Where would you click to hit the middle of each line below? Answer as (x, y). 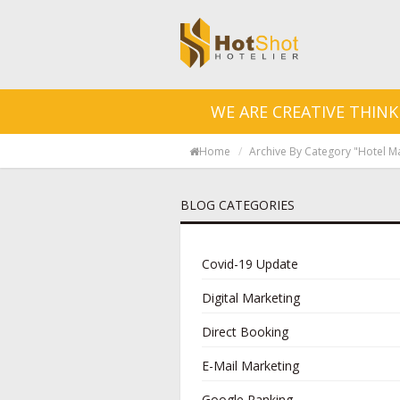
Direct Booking (245, 332)
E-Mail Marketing (250, 366)
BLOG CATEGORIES (237, 205)
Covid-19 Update (250, 264)
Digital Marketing (251, 298)
